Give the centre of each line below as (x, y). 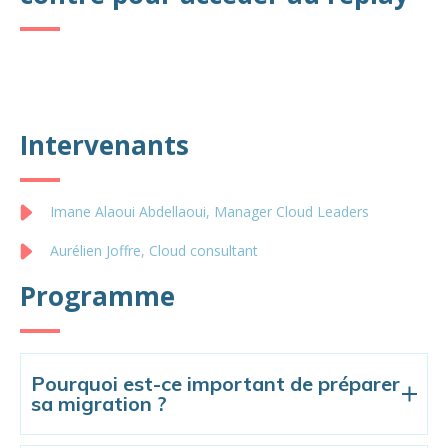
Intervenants (104, 144)
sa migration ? (99, 403)
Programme (97, 295)
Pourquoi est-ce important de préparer (215, 383)
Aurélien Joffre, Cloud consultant (154, 250)
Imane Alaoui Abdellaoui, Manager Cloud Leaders (209, 211)
